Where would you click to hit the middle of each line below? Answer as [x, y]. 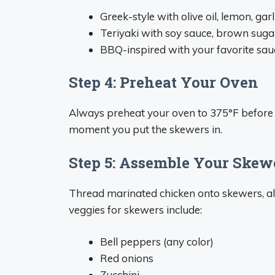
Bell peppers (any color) [157, 242]
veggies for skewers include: [135, 209]
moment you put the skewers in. [145, 129]
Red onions [127, 258]
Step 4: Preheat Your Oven [164, 82]
